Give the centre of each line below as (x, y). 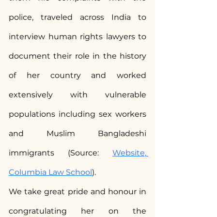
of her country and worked (77, 75)
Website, (129, 153)
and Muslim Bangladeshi (77, 133)
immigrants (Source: (61, 153)
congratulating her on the (77, 211)
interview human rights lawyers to (77, 37)
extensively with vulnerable (77, 95)
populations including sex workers (77, 114)
